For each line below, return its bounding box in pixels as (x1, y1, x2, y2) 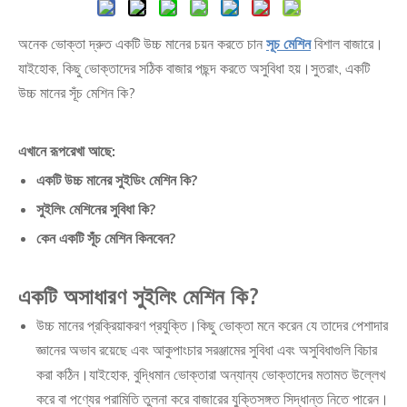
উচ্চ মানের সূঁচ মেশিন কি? (18, 83, 135, 102)
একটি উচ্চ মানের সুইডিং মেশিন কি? (36, 170, 198, 189)
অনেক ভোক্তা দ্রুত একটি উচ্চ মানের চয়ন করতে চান (18, 34, 266, 53)
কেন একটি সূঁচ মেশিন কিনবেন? (36, 228, 176, 247)
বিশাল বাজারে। (311, 34, 383, 53)
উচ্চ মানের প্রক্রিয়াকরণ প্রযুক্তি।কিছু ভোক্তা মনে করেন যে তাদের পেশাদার (36, 315, 388, 334)
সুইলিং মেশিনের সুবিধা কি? (36, 199, 156, 218)
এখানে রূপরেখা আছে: (18, 141, 115, 160)
